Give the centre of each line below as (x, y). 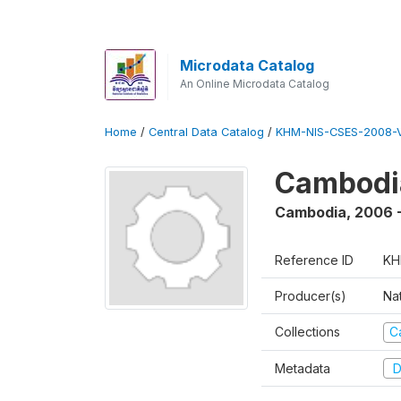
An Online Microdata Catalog (254, 84)
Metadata (303, 368)
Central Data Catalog (206, 132)
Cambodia (311, 212)
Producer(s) (311, 296)
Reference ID (314, 260)
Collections (307, 332)
